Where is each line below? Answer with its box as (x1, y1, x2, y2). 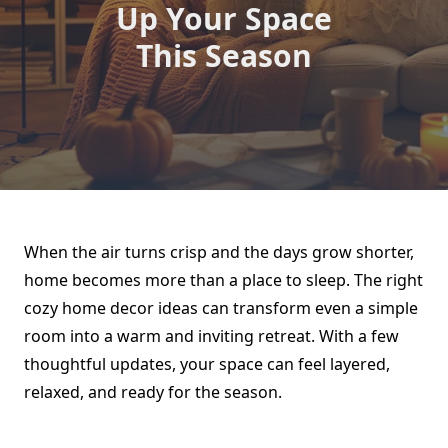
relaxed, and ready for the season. (24, 381, 282, 404)
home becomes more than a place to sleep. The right (24, 269, 423, 292)
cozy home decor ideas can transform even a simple (24, 297, 418, 320)
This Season (136, 35, 312, 77)
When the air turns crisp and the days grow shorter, (24, 241, 414, 264)
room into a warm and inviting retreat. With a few (24, 325, 399, 348)
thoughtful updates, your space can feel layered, (24, 353, 390, 376)
